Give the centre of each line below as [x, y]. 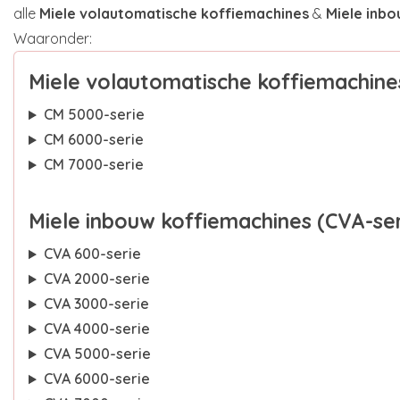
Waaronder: [53, 38]
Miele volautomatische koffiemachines [174, 13]
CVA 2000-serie [96, 279]
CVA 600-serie [92, 254]
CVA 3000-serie [96, 304]
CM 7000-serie [93, 165]
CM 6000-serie [93, 140]
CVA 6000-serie [96, 379]
